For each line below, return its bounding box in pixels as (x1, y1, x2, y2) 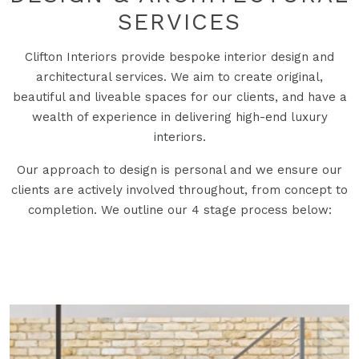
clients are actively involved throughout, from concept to (11, 183, 348, 198)
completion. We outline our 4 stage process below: (27, 203, 332, 218)
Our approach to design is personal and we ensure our (17, 163, 342, 178)
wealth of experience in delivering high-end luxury (31, 110, 328, 125)
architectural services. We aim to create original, (36, 70, 323, 85)
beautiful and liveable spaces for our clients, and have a (12, 90, 347, 105)
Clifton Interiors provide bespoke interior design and (25, 50, 334, 65)
